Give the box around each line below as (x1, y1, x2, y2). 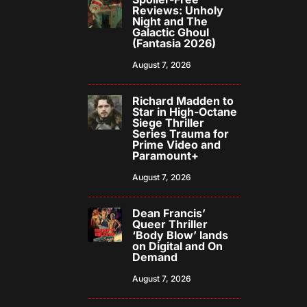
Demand (132, 250, 178, 265)
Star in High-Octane (132, 105, 238, 119)
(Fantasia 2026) (132, 36, 217, 51)
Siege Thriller (132, 116, 205, 130)
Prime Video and (132, 138, 221, 152)
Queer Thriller (132, 217, 208, 232)
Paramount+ (132, 149, 199, 163)
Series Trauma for (132, 127, 230, 141)
